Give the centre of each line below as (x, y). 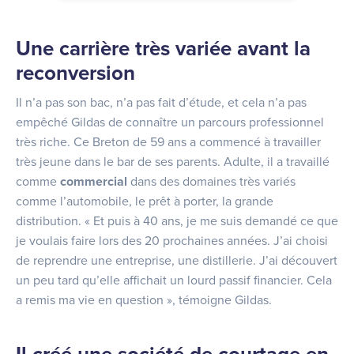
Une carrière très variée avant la (163, 48)
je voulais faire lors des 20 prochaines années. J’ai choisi (172, 241)
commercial (94, 181)
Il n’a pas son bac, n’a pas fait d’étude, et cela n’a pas (161, 102)
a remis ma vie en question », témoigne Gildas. (144, 300)
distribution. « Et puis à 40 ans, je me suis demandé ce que (177, 221)
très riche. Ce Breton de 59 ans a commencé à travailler (168, 142)
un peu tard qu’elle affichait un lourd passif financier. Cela (174, 280)
